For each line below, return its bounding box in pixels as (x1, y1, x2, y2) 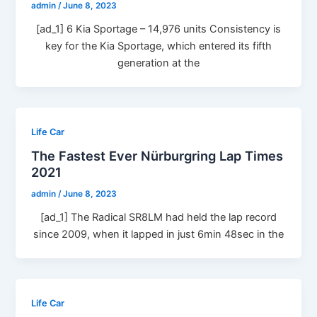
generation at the (117, 56, 200, 69)
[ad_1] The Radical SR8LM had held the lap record (40, 211, 277, 224)
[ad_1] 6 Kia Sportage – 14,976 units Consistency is (36, 22, 281, 35)
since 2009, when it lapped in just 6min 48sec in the (33, 228, 284, 241)
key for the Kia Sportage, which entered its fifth (45, 39, 272, 52)
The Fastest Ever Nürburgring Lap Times (31, 148, 284, 164)
